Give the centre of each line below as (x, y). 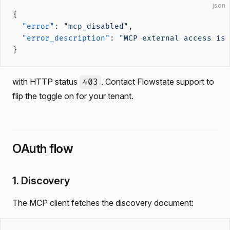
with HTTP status (46, 82)
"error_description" (61, 38)
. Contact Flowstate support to (158, 82)
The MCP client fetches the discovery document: (103, 203)
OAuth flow (43, 149)
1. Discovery (41, 181)
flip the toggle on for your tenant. (73, 96)
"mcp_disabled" (96, 26)
